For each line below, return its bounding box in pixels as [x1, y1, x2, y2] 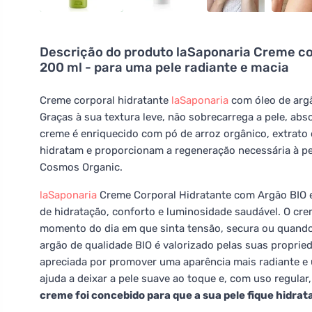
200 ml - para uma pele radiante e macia [40, 60, 289, 75]
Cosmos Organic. [40, 161, 123, 173]
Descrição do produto [40, 45, 176, 60]
